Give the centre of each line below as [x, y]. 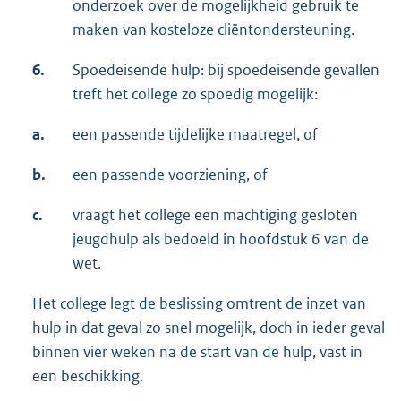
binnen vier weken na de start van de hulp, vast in [197, 352]
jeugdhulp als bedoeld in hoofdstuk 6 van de [221, 239]
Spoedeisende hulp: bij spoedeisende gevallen [226, 70]
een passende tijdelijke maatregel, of [195, 135]
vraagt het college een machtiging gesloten [215, 215]
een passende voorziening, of [170, 175]
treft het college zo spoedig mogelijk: [195, 94]
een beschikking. [88, 376]
